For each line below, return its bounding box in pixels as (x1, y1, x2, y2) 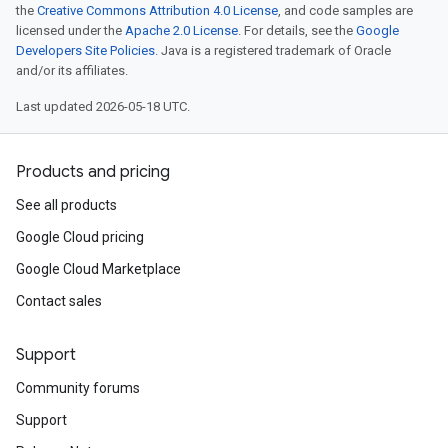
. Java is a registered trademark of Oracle (155, 43, 391, 58)
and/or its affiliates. (16, 63, 128, 78)
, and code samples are (278, 3, 413, 18)
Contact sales (16, 293, 102, 309)
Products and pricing (16, 162, 170, 182)
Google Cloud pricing (16, 229, 144, 245)
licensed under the (16, 23, 125, 38)
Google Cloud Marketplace (16, 261, 181, 277)
